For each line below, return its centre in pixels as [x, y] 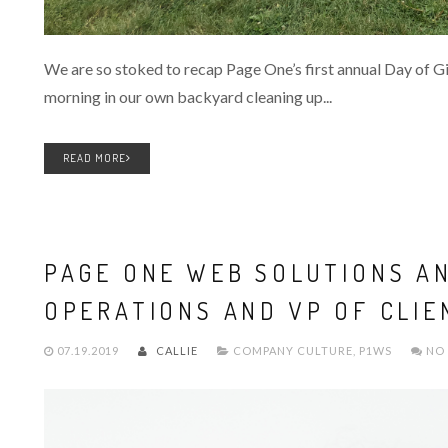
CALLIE [175, 351]
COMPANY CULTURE [292, 351]
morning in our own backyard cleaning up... [187, 97]
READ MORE [94, 158]
